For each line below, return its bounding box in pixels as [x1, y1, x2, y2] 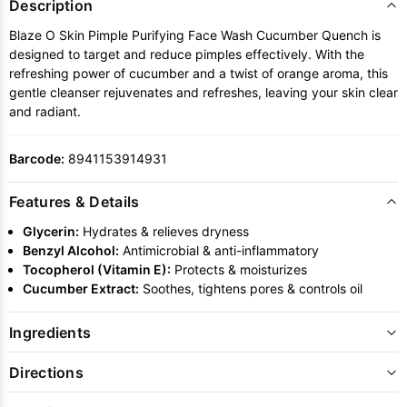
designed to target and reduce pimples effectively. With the [9, 45, 364, 62]
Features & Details [9, 193, 140, 212]
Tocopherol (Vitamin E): [23, 261, 171, 277]
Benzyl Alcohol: [23, 242, 119, 258]
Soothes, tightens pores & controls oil [139, 280, 362, 296]
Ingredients [9, 323, 92, 342]
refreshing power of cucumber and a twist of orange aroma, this [9, 65, 388, 81]
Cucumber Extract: [23, 280, 139, 296]
